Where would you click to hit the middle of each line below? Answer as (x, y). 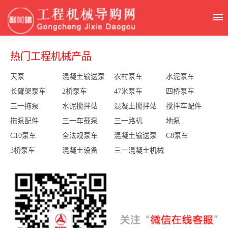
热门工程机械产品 (51, 56)
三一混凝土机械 (139, 150)
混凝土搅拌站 (135, 106)
